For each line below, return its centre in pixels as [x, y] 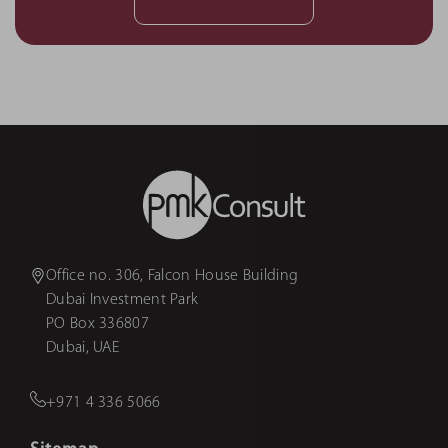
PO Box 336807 [97, 324]
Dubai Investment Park [122, 300]
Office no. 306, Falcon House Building [172, 276]
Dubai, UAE [82, 348]
